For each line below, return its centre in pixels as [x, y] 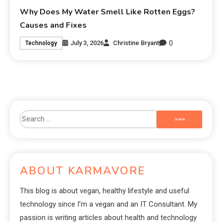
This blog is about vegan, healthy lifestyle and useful [105, 191]
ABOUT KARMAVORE [83, 171]
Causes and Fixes [54, 25]
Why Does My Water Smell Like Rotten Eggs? [108, 12]
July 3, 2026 [87, 43]
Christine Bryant [136, 43]
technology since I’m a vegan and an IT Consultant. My [109, 204]
